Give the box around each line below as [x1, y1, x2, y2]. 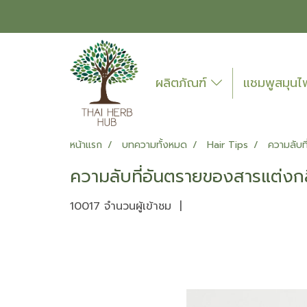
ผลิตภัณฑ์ [156, 73, 211, 93]
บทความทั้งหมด [122, 138, 187, 152]
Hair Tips [207, 138, 248, 152]
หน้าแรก [70, 138, 102, 152]
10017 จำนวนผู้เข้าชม [70, 198, 171, 214]
